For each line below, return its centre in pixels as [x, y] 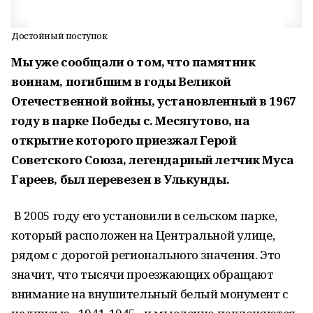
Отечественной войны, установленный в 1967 [154, 101]
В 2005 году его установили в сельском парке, [144, 216]
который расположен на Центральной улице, [143, 235]
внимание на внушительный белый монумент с [150, 294]
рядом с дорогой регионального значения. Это [146, 255]
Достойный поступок [59, 36]
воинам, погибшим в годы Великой [121, 81]
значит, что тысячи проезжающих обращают [143, 274]
